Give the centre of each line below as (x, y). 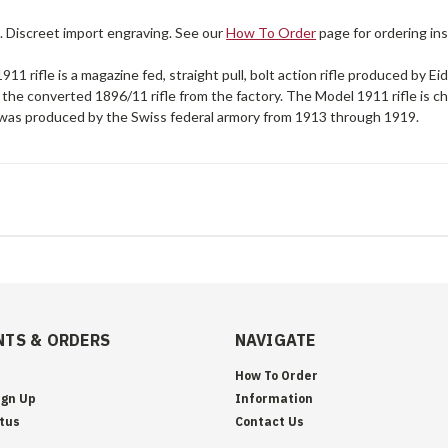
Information (273, 398)
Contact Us (269, 421)
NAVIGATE (275, 339)
